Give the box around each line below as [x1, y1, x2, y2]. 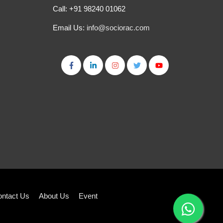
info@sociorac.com [87, 23, 150, 32]
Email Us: [53, 23, 87, 32]
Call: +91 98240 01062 [53, 4, 125, 13]
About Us [38, 191, 69, 200]
